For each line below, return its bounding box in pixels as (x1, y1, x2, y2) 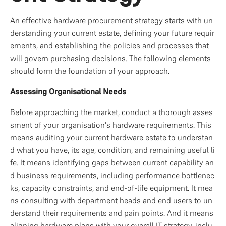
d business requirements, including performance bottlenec (10, 170, 214, 180)
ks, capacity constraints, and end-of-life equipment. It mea (10, 183, 213, 193)
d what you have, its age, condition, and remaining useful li (10, 145, 215, 155)
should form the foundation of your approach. (10, 66, 169, 76)
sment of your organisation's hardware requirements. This (10, 120, 211, 130)
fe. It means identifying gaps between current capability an (10, 157, 214, 167)
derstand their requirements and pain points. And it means (10, 208, 213, 218)
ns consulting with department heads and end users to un (10, 195, 212, 205)
